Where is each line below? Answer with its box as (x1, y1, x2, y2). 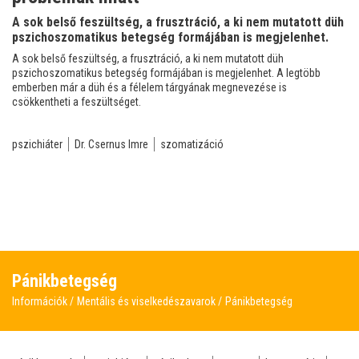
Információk (12, 295, 67, 309)
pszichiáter (12, 138, 63, 151)
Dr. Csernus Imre (75, 138, 148, 151)
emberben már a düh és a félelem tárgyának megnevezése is (12, 81, 287, 95)
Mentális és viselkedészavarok (77, 295, 218, 309)
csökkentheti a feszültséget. (12, 95, 141, 109)
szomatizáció (160, 138, 224, 151)
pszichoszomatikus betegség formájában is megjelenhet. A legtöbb (12, 67, 321, 80)
